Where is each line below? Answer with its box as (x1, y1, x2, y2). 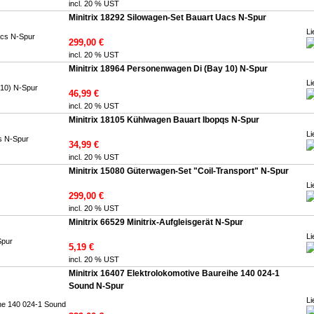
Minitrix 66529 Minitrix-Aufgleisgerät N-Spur (69, 217, 243, 227)
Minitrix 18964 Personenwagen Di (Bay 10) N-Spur (69, 64, 268, 74)
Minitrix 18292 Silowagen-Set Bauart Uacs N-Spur (69, 13, 266, 22)
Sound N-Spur (69, 281, 124, 291)
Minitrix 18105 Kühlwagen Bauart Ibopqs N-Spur (69, 115, 259, 125)
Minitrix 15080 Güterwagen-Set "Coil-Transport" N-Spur (69, 166, 289, 176)
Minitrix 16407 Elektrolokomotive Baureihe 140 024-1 (69, 268, 280, 278)
